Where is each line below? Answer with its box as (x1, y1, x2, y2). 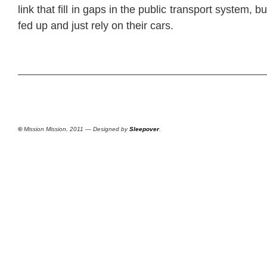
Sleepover (129, 126, 159, 133)
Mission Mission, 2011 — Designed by (22, 126, 129, 133)
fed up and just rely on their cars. (18, 19, 173, 32)
